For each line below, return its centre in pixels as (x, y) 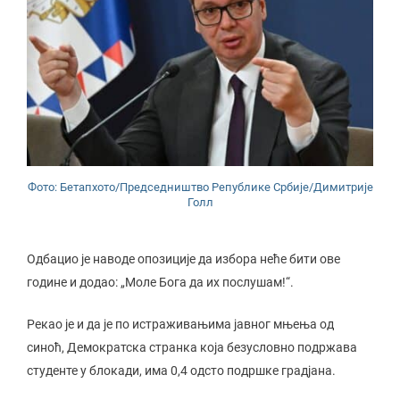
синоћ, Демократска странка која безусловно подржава (192, 347)
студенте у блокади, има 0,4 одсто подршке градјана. (181, 370)
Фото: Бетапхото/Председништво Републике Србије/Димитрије (200, 187)
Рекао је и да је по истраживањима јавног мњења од (180, 324)
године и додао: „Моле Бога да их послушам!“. (160, 282)
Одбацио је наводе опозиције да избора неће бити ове (183, 258)
